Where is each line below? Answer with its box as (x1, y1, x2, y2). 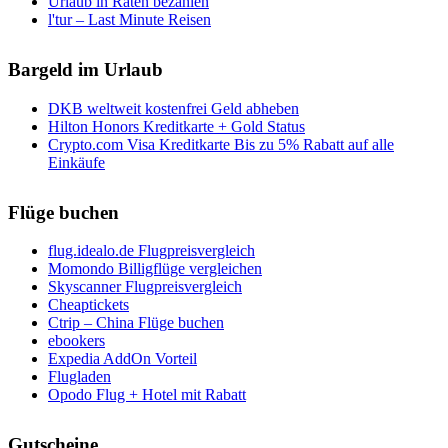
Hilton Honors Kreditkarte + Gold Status (48, 117, 305, 135)
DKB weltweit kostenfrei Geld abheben (48, 99, 299, 117)
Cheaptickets (48, 296, 129, 314)
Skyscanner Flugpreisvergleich (48, 278, 242, 296)
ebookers (48, 332, 105, 350)
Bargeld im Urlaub (8, 59, 163, 81)
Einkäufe (48, 153, 105, 171)
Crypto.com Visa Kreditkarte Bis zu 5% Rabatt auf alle (48, 135, 394, 153)
